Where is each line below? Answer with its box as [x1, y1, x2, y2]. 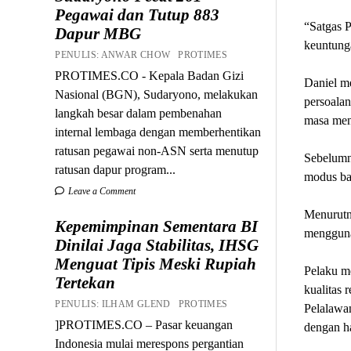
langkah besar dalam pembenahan [55, 106, 223, 120]
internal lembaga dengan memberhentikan [55, 125, 262, 139]
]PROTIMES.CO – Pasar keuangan [55, 317, 233, 331]
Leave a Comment [66, 185, 136, 197]
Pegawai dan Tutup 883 [55, 5, 220, 24]
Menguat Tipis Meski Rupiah [55, 254, 257, 273]
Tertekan [55, 273, 116, 292]
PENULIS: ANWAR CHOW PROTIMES [55, 49, 233, 60]
